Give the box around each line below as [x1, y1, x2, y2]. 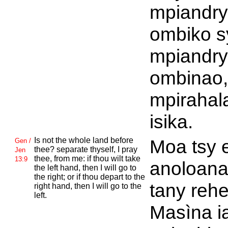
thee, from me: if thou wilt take [34, 154, 140, 163]
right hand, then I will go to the [34, 182, 141, 190]
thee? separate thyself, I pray [34, 145, 137, 154]
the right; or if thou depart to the [34, 173, 145, 181]
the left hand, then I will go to [34, 163, 136, 172]
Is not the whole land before [34, 136, 133, 145]
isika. [149, 111, 193, 132]
